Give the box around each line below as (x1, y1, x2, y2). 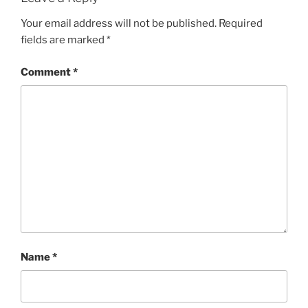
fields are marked (21, 34, 107, 47)
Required (219, 17, 263, 30)
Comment (21, 65, 73, 78)
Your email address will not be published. (21, 17, 217, 30)
